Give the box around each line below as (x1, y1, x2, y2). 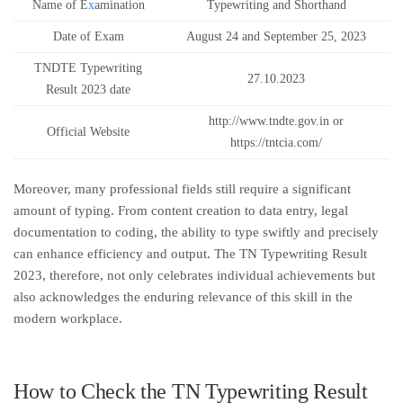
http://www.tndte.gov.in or (209, 114, 344, 128)
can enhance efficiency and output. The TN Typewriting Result (13, 246, 367, 261)
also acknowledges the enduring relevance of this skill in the (13, 290, 353, 304)
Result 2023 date (46, 83, 130, 96)
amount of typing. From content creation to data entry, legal (13, 203, 348, 218)
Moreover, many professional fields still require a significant (13, 182, 351, 196)
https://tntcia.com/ (230, 136, 322, 149)
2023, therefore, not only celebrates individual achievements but (13, 268, 375, 282)
